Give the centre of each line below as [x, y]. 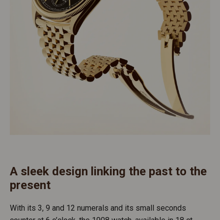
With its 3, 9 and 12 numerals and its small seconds [98, 208]
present [30, 185]
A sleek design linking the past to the [108, 172]
